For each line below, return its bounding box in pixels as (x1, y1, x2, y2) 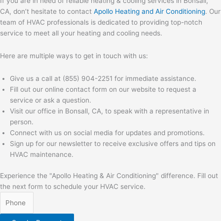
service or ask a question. (10, 96, 91, 105)
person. (10, 118, 34, 126)
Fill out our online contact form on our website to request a (10, 85, 196, 94)
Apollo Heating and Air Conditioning (94, 7, 205, 16)
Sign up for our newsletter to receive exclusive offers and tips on (10, 140, 216, 148)
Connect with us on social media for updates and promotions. (10, 129, 205, 137)
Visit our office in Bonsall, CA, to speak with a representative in (10, 107, 209, 115)
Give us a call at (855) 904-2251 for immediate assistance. (10, 74, 196, 83)
